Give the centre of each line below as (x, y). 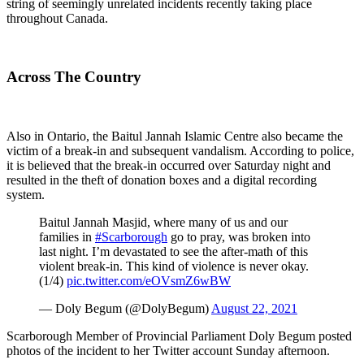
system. (26, 194)
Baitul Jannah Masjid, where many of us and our (163, 222)
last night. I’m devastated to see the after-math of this (173, 251)
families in (67, 236)
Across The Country (74, 77)
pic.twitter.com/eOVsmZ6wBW (149, 280)
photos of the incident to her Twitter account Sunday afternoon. (170, 350)
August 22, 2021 (254, 308)
